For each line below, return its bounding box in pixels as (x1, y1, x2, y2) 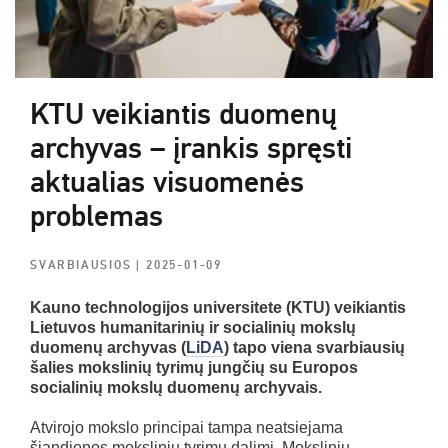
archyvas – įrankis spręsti (30, 129, 352, 167)
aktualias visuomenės (30, 163, 304, 201)
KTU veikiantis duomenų (30, 95, 337, 133)
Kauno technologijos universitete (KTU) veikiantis (30, 298, 406, 316)
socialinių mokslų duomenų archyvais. (30, 378, 322, 396)
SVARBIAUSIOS (30, 257, 137, 273)
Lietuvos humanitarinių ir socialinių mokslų (30, 318, 356, 336)
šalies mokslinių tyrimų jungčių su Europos (30, 358, 358, 376)
